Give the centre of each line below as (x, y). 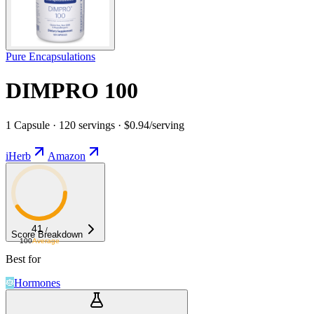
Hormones (37, 282)
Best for (23, 259)
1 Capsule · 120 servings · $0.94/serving (95, 125)
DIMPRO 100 (72, 91)
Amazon (67, 156)
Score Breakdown (47, 234)
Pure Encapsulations (50, 56)
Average (46, 240)
